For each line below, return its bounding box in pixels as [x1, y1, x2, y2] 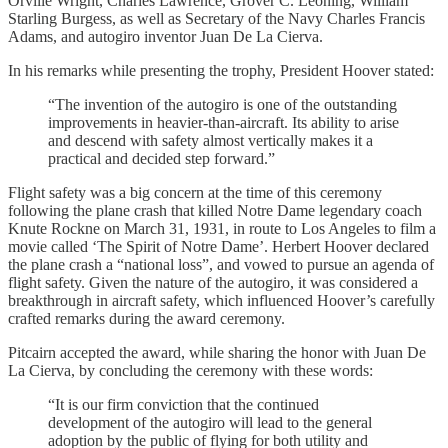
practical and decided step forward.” [48, 149, 275, 167]
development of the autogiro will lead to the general [48, 413, 372, 431]
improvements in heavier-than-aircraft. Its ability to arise [48, 113, 399, 131]
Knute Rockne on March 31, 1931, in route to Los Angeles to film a [8, 219, 436, 237]
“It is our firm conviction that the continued [48, 395, 319, 413]
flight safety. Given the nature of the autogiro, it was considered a [8, 273, 418, 291]
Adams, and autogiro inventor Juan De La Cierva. [8, 27, 323, 45]
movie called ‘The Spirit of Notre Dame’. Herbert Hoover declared [8, 237, 429, 255]
